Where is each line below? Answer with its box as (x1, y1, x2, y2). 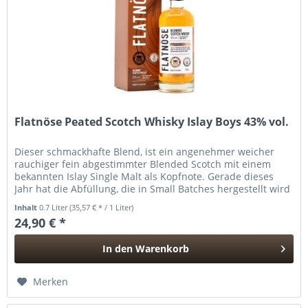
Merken (33, 275, 69, 289)
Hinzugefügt (117, 268, 175, 282)
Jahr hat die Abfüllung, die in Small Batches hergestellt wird (14, 182, 291, 196)
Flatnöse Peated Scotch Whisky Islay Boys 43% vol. (14, 114, 289, 130)
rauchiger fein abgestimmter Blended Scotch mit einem (14, 157, 272, 171)
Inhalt (14, 202, 40, 213)
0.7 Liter (39, 202, 70, 213)
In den (102, 242, 133, 256)
